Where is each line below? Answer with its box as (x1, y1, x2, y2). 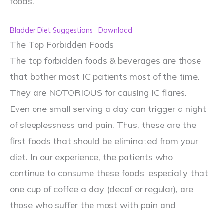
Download (98, 25, 132, 35)
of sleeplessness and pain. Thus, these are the (10, 119, 196, 130)
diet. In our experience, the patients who (10, 151, 173, 163)
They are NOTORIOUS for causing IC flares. (10, 87, 187, 98)
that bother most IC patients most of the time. (10, 71, 200, 82)
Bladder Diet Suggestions (10, 25, 93, 35)
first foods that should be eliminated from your (10, 135, 198, 146)
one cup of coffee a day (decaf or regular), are (10, 183, 193, 195)
